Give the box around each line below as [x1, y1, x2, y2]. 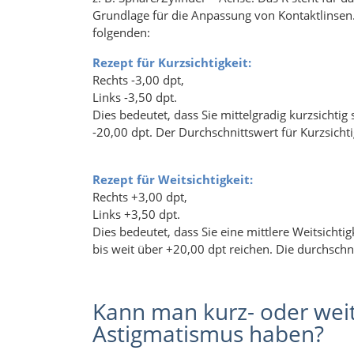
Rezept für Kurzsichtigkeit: [92, 55, 254, 71]
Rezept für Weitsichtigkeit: [92, 171, 253, 188]
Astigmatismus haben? [92, 318, 324, 349]
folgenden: [92, 24, 150, 41]
